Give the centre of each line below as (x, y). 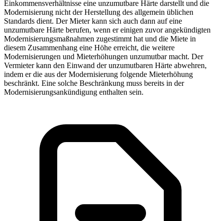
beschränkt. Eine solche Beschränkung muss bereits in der (94, 83)
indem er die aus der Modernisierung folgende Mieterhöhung (98, 74)
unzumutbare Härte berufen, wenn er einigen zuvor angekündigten (107, 30)
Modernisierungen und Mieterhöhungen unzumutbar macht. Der (104, 56)
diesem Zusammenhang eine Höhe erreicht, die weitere (89, 47)
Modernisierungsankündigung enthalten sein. (74, 92)
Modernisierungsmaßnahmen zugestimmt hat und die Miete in (100, 38)
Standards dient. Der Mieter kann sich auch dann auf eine (93, 21)
